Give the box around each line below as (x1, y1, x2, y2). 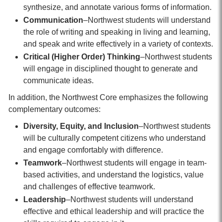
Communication (23, 16, 83, 24)
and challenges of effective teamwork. (23, 182, 155, 191)
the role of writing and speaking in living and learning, (23, 28, 210, 36)
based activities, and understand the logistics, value (23, 170, 204, 179)
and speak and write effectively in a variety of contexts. (23, 40, 213, 48)
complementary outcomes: (8, 105, 101, 113)
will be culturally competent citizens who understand (23, 134, 206, 142)
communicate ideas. (23, 76, 94, 85)
